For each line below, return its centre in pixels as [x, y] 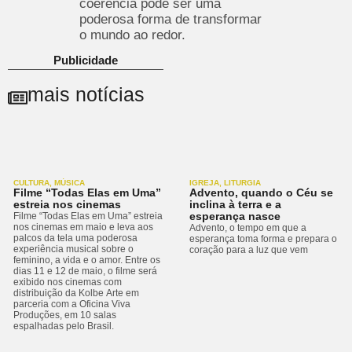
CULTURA [31, 182]
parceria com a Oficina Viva [72, 304]
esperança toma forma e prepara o [263, 238]
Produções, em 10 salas [65, 315]
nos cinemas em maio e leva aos [83, 227]
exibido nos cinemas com [68, 282]
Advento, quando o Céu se [261, 192]
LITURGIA [242, 182]
